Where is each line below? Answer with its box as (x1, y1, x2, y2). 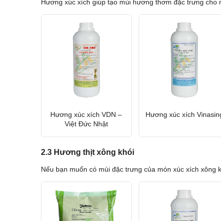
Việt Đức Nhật (64, 119, 108, 128)
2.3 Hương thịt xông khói (40, 148, 134, 157)
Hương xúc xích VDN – (50, 110, 122, 118)
